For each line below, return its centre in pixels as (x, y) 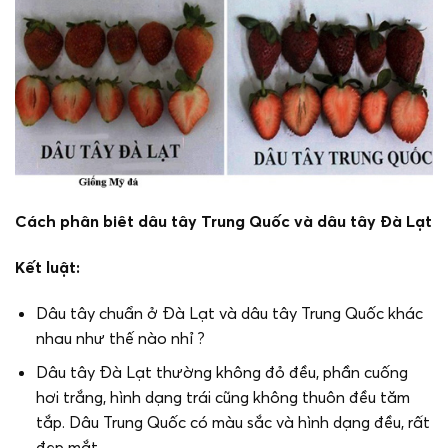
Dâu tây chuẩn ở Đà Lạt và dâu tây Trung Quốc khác (229, 312)
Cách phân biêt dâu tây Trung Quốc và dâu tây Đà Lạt (223, 220)
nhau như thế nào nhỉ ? (120, 337)
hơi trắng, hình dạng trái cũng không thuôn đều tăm (222, 397)
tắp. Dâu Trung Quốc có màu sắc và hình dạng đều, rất (232, 422)
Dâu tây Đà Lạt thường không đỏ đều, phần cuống (221, 372)
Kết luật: (47, 266)
